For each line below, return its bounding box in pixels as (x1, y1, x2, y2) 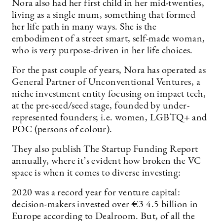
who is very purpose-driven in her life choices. (12, 46, 195, 56)
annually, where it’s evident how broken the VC (12, 156, 201, 166)
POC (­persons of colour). (12, 125, 112, 135)
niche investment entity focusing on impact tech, (12, 89, 206, 99)
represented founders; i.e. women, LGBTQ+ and (12, 113, 207, 123)
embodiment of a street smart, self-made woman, (12, 34, 205, 44)
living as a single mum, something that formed (12, 10, 195, 20)
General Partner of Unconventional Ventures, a (12, 77, 200, 87)
